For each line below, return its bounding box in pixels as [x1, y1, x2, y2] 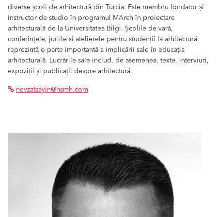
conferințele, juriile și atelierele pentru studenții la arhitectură [8, 33, 197, 45]
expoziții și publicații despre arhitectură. [8, 65, 132, 77]
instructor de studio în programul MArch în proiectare [8, 12, 175, 24]
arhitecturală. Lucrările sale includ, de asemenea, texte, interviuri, [8, 54, 209, 66]
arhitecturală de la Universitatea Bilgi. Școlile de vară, [8, 22, 173, 34]
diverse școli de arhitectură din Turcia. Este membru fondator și [8, 1, 204, 13]
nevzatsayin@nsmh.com [16, 83, 88, 95]
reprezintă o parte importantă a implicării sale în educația [8, 44, 185, 56]
